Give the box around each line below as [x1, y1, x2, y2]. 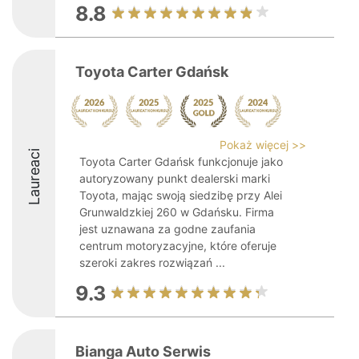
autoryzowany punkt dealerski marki [79, 171, 270, 185]
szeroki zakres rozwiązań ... [79, 256, 225, 269]
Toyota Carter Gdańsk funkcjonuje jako [79, 155, 283, 168]
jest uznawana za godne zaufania [79, 222, 256, 236]
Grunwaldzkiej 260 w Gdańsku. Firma [79, 205, 274, 219]
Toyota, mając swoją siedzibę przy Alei [79, 188, 282, 202]
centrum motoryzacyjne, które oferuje [79, 239, 276, 252]
